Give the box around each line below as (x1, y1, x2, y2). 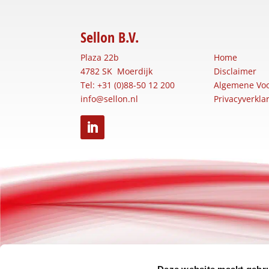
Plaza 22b (80, 51, 119, 63)
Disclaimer (213, 65, 256, 77)
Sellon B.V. (80, 27, 139, 47)
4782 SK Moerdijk (80, 65, 153, 77)
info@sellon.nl (80, 92, 139, 104)
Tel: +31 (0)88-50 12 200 (80, 79, 175, 91)
